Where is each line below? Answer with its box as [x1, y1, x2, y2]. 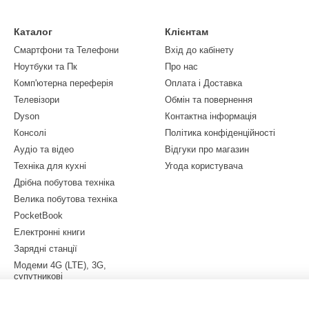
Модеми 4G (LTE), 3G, [14, 260, 106, 270]
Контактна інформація [165, 111, 257, 121]
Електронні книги [14, 227, 85, 237]
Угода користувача [165, 161, 243, 171]
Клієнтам [165, 26, 208, 37]
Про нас [165, 61, 198, 72]
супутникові [14, 271, 63, 281]
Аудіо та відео [14, 144, 74, 154]
